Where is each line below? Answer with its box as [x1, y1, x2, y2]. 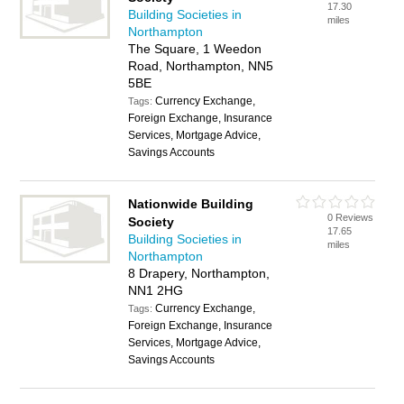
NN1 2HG [128, 283, 184, 298]
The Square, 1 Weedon [128, 41, 262, 56]
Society [128, 215, 175, 229]
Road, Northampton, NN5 [128, 59, 274, 73]
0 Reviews [327, 212, 374, 223]
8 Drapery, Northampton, [128, 266, 271, 280]
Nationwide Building [128, 197, 254, 211]
